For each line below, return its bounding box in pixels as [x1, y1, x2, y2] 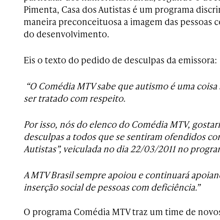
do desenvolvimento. [24, 27, 109, 40]
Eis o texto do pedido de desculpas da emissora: [24, 54, 217, 66]
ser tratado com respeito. [24, 92, 125, 104]
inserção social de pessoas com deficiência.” [24, 181, 200, 193]
